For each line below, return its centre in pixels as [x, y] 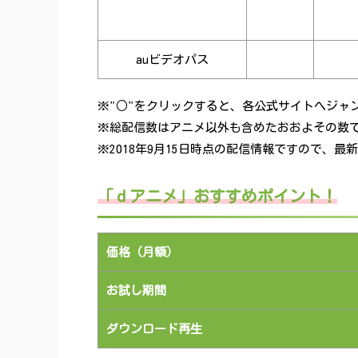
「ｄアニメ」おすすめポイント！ [217, 196]
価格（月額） [142, 252]
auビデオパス [172, 60]
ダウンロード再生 [154, 329]
